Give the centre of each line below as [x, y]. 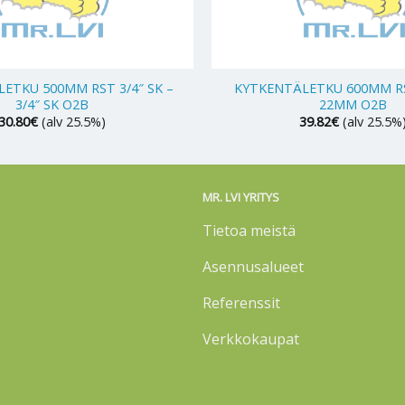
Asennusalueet [253, 266]
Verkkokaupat [251, 339]
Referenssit [241, 302]
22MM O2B [353, 104]
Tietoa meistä [249, 230]
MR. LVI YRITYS [241, 198]
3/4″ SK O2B [52, 104]
